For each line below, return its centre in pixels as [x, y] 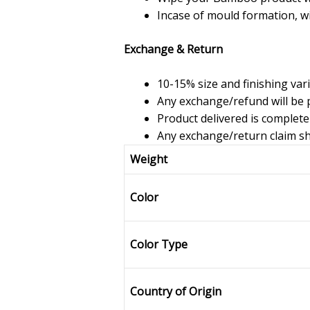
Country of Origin [175, 292]
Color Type [158, 245]
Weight [148, 159]
